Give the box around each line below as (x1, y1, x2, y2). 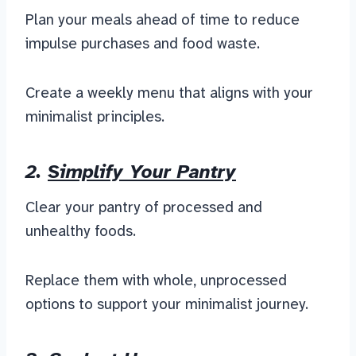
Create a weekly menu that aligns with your (25, 83, 313, 103)
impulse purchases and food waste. (25, 33, 260, 54)
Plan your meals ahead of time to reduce (25, 10, 300, 30)
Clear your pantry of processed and (25, 197, 262, 218)
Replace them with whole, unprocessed (25, 270, 287, 291)
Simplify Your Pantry (48, 160, 236, 184)
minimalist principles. (25, 106, 164, 127)
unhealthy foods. (25, 221, 136, 242)
